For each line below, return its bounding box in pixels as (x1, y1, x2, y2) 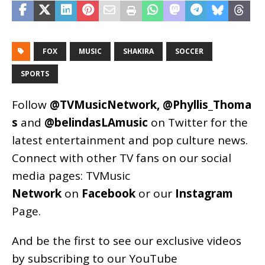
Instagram (175, 185, 233, 201)
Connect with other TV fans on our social (12, 150, 231, 166)
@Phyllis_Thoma (163, 96, 251, 112)
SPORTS (21, 68, 49, 79)
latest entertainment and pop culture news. (12, 132, 248, 148)
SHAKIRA (123, 46, 154, 56)
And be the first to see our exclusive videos (12, 232, 241, 248)
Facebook (82, 185, 135, 201)
